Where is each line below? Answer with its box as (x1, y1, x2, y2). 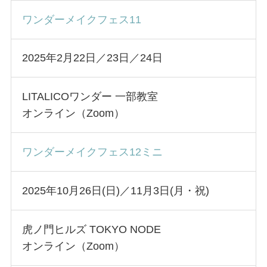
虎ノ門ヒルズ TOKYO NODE (21, 223, 161, 235)
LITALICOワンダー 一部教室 (21, 91, 158, 103)
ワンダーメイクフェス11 (21, 13, 141, 26)
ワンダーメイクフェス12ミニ (21, 146, 163, 159)
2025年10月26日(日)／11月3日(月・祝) (21, 184, 212, 197)
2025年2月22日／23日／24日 (21, 52, 163, 64)
